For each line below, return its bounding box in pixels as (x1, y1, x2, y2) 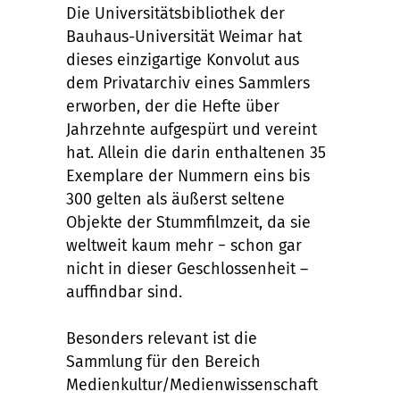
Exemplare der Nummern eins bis (66, 165, 310, 186)
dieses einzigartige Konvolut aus (66, 49, 299, 70)
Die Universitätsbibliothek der (66, 3, 285, 23)
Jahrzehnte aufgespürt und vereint (66, 119, 317, 139)
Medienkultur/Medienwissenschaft (66, 374, 318, 395)
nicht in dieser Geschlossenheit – (66, 258, 308, 279)
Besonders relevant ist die (66, 328, 257, 348)
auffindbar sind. (66, 281, 182, 302)
